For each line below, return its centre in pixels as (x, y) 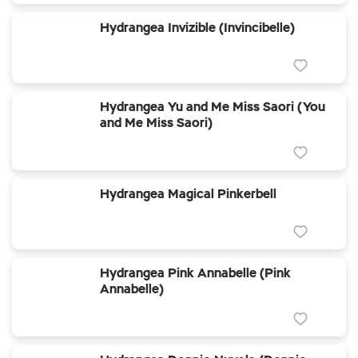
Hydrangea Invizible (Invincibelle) (197, 28)
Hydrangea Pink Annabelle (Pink (195, 273)
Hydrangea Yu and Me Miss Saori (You (213, 107)
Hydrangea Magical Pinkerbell (188, 194)
